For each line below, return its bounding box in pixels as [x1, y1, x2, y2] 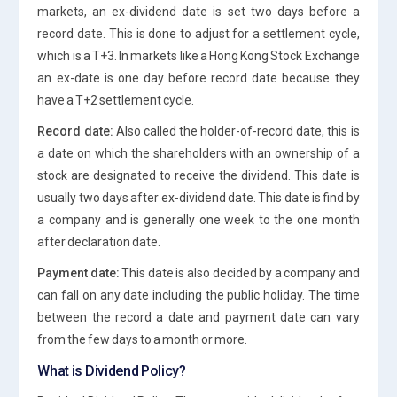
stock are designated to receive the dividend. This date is [37, 167, 360, 183]
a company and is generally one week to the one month [37, 212, 360, 227]
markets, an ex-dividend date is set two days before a [37, 4, 360, 19]
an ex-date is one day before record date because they [37, 70, 360, 85]
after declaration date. [37, 234, 161, 249]
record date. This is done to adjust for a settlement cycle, [37, 26, 360, 41]
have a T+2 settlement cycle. [37, 92, 195, 107]
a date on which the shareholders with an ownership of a [37, 145, 360, 160]
